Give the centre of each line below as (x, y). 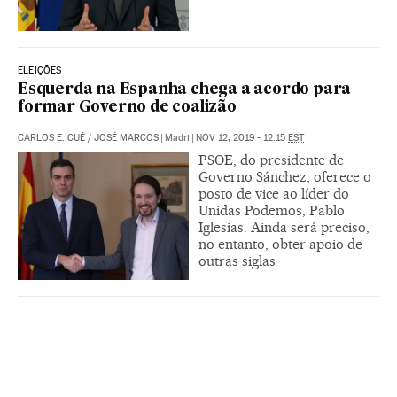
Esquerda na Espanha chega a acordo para (185, 90)
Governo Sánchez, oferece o (285, 177)
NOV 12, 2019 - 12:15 (242, 138)
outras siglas (237, 261)
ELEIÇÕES (40, 71)
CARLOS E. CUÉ (51, 138)
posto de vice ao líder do (274, 194)
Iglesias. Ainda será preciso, (284, 228)
